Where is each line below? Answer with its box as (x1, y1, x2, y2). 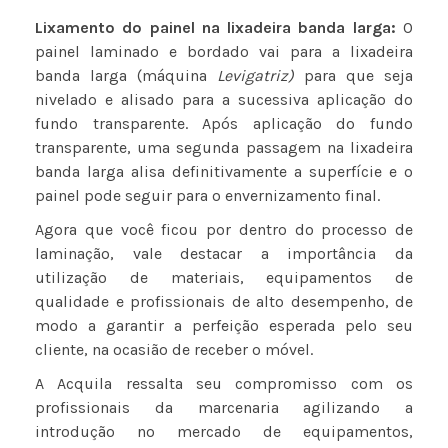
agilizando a (303, 398, 413, 418)
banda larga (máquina (35, 66, 217, 86)
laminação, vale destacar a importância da (35, 244, 413, 264)
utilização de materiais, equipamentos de (35, 268, 413, 288)
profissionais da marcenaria (35, 398, 279, 418)
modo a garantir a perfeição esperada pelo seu (35, 316, 413, 336)
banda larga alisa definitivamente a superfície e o (35, 162, 413, 182)
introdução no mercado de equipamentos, (35, 422, 413, 442)
